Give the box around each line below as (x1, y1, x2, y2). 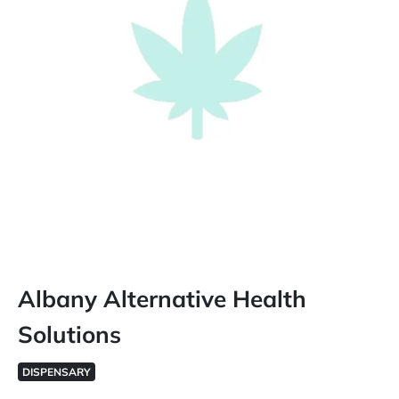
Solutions (18, 320, 121, 349)
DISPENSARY (21, 365, 91, 379)
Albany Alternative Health (18, 284, 306, 313)
